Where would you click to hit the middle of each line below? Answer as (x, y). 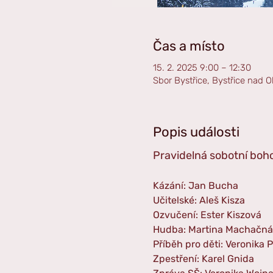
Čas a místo (189, 46)
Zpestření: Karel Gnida (203, 258)
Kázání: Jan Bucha (195, 185)
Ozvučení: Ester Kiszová (207, 214)
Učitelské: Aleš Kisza (199, 200)
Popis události (196, 132)
